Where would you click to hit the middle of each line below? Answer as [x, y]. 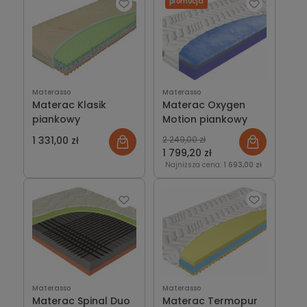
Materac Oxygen [204, 105]
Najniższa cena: [194, 164]
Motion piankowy [205, 119]
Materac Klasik [69, 105]
